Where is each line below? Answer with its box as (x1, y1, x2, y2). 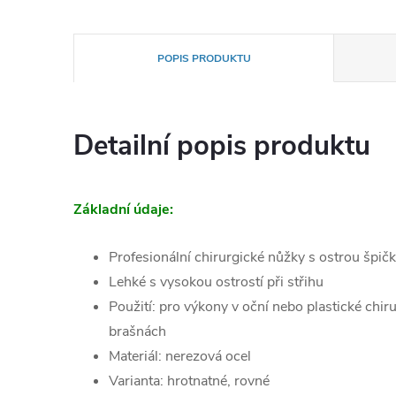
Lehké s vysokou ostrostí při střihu (109, 272, 324, 292)
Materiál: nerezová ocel (109, 346, 251, 366)
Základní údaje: (73, 200, 173, 219)
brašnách (109, 322, 166, 341)
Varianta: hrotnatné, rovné (109, 371, 270, 391)
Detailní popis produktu (73, 127, 370, 164)
